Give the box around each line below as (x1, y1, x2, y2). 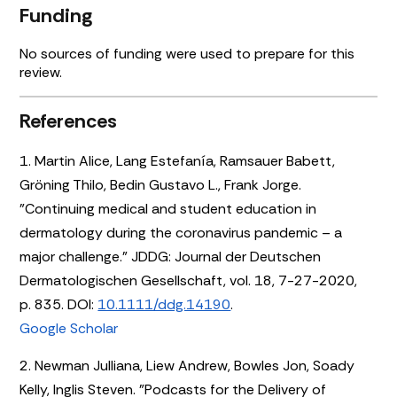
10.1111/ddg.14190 (97, 294, 231, 314)
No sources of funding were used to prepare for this (19, 43, 355, 63)
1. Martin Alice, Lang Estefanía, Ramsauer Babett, (19, 151, 336, 170)
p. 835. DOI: (19, 294, 98, 314)
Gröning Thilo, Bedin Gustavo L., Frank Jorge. (19, 175, 302, 194)
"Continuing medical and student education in (19, 198, 317, 218)
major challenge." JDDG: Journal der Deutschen (19, 246, 322, 266)
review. (19, 62, 63, 82)
